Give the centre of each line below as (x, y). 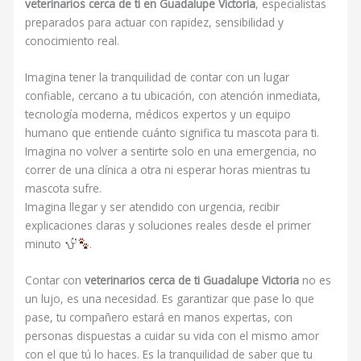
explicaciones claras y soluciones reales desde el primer (168, 225)
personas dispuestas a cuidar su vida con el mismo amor (172, 335)
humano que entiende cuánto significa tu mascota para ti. (172, 132)
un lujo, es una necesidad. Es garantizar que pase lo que (170, 298)
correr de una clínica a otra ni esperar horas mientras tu (168, 169)
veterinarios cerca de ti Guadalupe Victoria (194, 280)
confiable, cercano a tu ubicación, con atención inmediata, (173, 95)
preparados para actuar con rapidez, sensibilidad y (155, 22)
